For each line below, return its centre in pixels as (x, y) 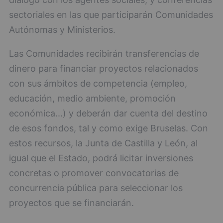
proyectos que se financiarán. (71, 203)
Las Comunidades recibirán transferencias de (104, 53)
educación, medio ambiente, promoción (92, 98)
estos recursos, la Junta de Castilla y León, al (103, 143)
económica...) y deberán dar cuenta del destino (108, 113)
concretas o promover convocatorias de (94, 173)
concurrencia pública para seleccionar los (96, 188)
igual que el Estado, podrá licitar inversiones (101, 158)
